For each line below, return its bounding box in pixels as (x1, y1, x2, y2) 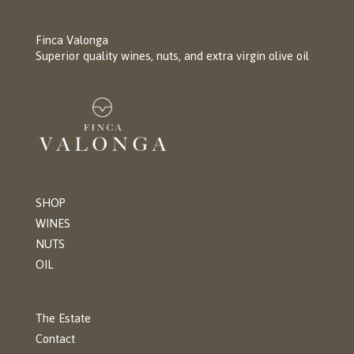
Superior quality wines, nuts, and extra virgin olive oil (35, 43, 309, 67)
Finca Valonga (35, 28, 108, 51)
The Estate (35, 306, 91, 330)
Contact (35, 326, 75, 350)
